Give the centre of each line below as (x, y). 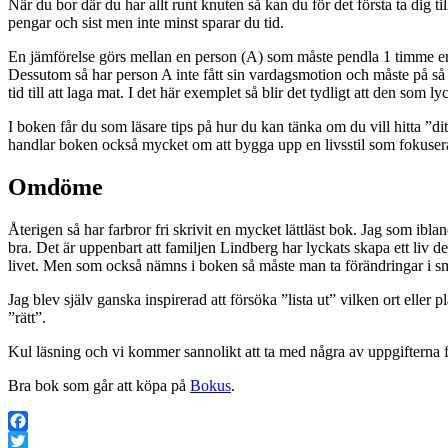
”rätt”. (27, 317)
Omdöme (55, 186)
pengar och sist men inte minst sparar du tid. (146, 22)
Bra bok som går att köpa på (99, 385)
